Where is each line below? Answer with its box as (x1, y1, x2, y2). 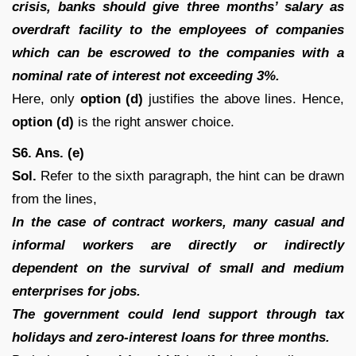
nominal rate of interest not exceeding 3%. (12, 68, 280, 83)
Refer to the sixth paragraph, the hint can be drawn (37, 168, 344, 184)
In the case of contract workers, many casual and (12, 214, 344, 230)
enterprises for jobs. (12, 283, 141, 299)
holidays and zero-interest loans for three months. (12, 329, 330, 345)
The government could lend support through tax (12, 306, 344, 322)
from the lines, (12, 191, 97, 207)
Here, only (12, 91, 80, 106)
